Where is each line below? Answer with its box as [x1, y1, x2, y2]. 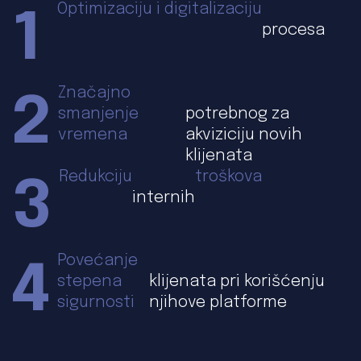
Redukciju [59, 168, 132, 185]
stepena [57, 272, 122, 290]
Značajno [58, 84, 131, 102]
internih [132, 189, 195, 206]
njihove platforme [148, 293, 287, 311]
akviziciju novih [185, 126, 303, 143]
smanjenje [58, 105, 139, 122]
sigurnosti [57, 293, 135, 311]
